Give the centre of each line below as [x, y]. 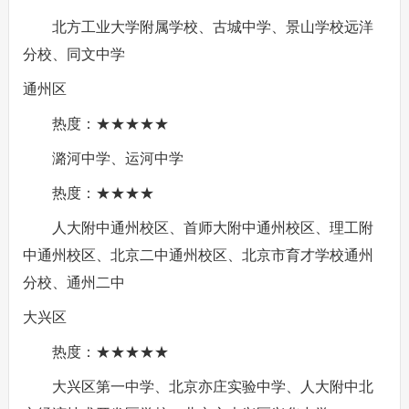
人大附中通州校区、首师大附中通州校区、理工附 [212, 228]
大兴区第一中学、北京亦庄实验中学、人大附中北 [212, 387]
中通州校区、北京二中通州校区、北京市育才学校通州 [198, 255]
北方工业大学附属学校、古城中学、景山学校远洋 [212, 27]
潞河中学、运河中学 [117, 158]
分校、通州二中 [73, 283]
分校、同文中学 [73, 54]
